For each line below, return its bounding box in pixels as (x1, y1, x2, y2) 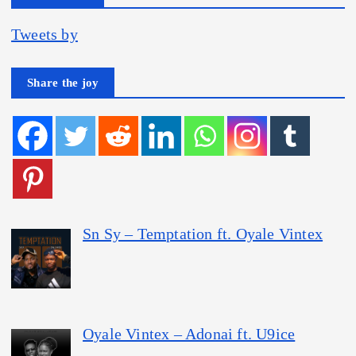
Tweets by (11, 25, 78, 43)
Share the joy (27, 75, 99, 89)
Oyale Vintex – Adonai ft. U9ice (83, 324, 296, 342)
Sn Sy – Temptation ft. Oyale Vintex (83, 224, 323, 242)
